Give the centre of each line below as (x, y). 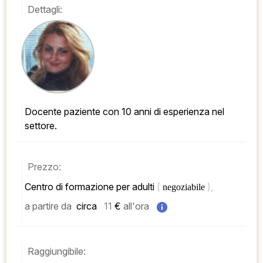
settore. (41, 126)
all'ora (136, 206)
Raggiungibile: (57, 252)
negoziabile (185, 187)
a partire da (48, 206)
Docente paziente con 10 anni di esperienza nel (28, 112)
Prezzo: (44, 167)
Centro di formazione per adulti (91, 187)
